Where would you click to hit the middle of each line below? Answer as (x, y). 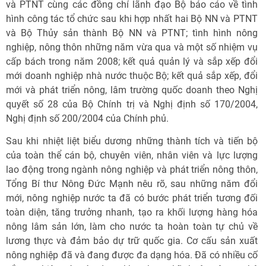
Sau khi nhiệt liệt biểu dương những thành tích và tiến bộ (132, 141)
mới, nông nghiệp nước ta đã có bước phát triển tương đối (132, 198)
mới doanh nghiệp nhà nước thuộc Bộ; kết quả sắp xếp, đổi (132, 76)
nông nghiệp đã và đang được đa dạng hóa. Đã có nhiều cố (132, 255)
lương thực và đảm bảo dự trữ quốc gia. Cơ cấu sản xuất (132, 241)
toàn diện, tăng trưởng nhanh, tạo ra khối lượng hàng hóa (132, 212)
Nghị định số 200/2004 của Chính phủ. (87, 118)
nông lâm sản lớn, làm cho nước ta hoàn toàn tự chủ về (132, 227)
